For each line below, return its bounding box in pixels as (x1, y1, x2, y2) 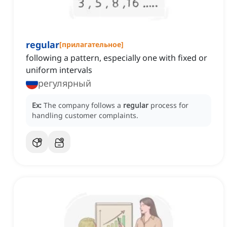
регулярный (38, 77, 91, 90)
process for (150, 100, 188, 110)
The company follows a (44, 100, 123, 110)
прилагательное (62, 40, 121, 50)
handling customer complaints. (32, 110, 138, 121)
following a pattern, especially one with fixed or (26, 52, 207, 64)
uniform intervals (26, 64, 92, 76)
